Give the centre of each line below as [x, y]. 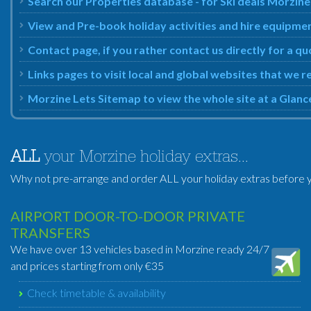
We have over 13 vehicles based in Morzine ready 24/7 [140, 249]
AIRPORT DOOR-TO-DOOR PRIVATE [128, 216]
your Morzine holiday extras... [144, 159]
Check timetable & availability [96, 293]
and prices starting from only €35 [87, 266]
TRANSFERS [50, 233]
